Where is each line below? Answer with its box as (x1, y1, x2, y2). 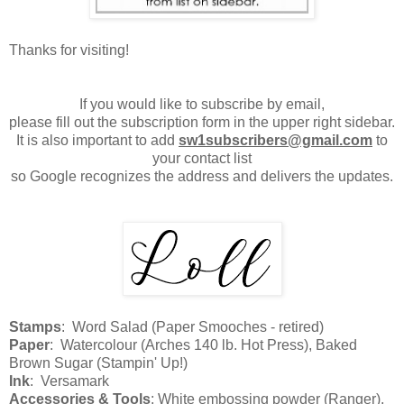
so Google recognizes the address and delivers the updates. (11, 169, 393, 185)
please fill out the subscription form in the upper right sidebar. (9, 115, 395, 131)
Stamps (9, 319, 61, 335)
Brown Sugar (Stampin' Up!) (9, 355, 188, 372)
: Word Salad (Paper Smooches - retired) (61, 319, 324, 335)
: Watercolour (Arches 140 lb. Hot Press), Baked (50, 337, 357, 353)
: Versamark (30, 373, 109, 390)
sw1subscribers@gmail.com (179, 133, 372, 149)
